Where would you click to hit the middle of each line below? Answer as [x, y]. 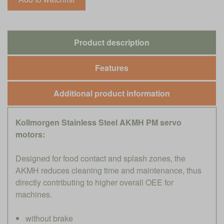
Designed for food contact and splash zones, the [100, 158]
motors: [30, 134]
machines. [34, 194]
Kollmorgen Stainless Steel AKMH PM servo [98, 122]
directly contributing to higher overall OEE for [94, 182]
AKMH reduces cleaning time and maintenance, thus [108, 170]
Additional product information [112, 93]
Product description [112, 42]
